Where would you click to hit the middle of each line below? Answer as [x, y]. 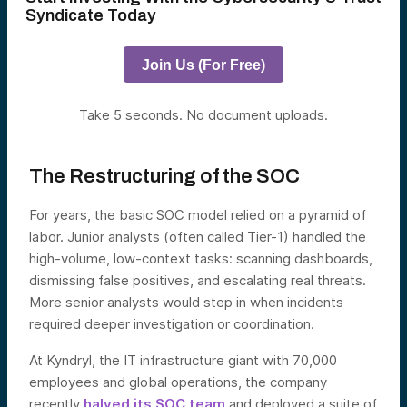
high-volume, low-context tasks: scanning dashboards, [201, 258]
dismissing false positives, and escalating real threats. [198, 280]
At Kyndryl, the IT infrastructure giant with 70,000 [183, 360]
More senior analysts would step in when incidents [186, 302]
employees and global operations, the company [178, 382]
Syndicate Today [91, 15]
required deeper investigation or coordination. [172, 324]
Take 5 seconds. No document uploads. [203, 115]
